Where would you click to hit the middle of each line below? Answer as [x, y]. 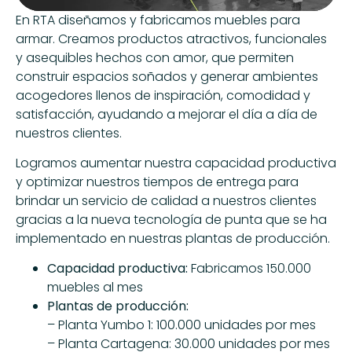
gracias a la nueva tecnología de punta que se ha [171, 219]
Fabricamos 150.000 [249, 269]
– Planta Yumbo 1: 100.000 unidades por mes [181, 325]
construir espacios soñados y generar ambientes [167, 76]
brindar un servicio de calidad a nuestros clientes [166, 200]
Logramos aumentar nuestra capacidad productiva [176, 163]
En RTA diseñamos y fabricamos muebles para [158, 20]
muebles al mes [95, 288]
